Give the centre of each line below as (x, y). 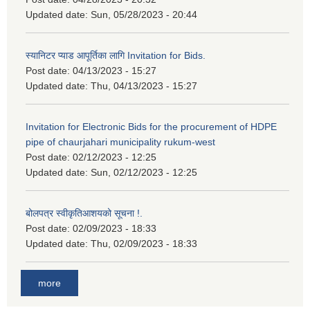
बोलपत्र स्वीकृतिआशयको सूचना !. (84, 213)
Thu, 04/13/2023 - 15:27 (144, 86)
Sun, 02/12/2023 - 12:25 (144, 173)
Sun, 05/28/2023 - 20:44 (144, 15)
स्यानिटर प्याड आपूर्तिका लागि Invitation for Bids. (116, 56)
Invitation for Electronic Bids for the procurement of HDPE (151, 127)
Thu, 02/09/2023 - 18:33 (144, 244)
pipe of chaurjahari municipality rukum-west (120, 142)
